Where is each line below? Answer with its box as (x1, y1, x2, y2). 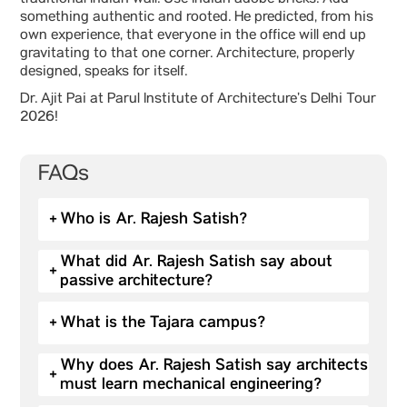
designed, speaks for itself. (20, 64, 187, 82)
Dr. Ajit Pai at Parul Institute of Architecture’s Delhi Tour (20, 91, 376, 109)
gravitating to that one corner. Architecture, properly (20, 45, 355, 64)
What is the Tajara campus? (60, 313, 265, 333)
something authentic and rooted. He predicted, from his (20, 9, 373, 27)
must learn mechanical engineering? (60, 373, 322, 394)
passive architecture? (60, 270, 213, 291)
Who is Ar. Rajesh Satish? (60, 209, 247, 229)
